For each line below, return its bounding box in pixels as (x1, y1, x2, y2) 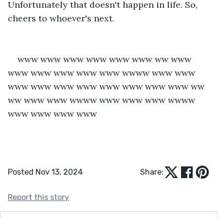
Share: (140, 167, 163, 177)
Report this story (8, 192, 69, 202)
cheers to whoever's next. (8, 12, 114, 24)
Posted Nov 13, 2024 (8, 167, 83, 177)
